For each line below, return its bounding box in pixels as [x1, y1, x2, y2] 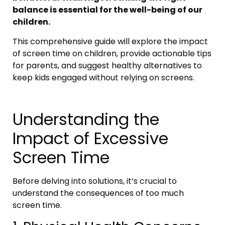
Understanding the [13, 108, 159, 131]
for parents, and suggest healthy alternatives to [13, 59, 202, 71]
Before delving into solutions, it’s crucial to [13, 175, 177, 187]
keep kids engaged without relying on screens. [13, 71, 194, 83]
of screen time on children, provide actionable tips [13, 47, 211, 59]
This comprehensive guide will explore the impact [13, 35, 208, 47]
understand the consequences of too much [13, 187, 184, 199]
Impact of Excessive [13, 127, 168, 150]
